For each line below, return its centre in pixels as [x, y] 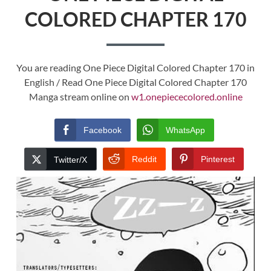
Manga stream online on [80, 97]
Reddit [144, 159]
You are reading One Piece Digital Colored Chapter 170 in [135, 68]
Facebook [102, 130]
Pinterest [218, 159]
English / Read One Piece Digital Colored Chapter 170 [135, 82]
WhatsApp [185, 130]
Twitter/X [70, 160]
